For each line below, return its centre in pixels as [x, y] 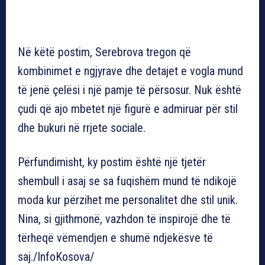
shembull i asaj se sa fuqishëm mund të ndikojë [127, 181]
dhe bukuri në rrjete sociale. [82, 127]
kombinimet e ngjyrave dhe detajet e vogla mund [130, 71]
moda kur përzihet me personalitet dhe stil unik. [128, 200]
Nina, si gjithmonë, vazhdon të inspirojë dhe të [124, 219]
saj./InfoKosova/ [56, 256]
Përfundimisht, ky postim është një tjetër [112, 162]
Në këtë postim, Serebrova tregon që [104, 52]
